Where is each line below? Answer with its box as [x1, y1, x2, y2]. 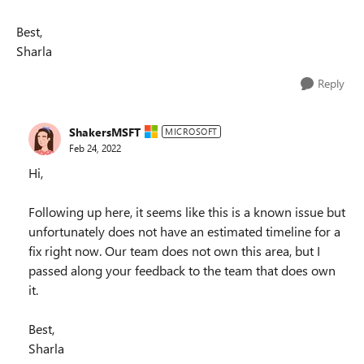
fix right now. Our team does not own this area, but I [28, 242, 320, 259]
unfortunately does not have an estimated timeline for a [28, 223, 340, 240]
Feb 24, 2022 [69, 141, 121, 154]
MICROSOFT [165, 125, 218, 137]
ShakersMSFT [69, 123, 141, 140]
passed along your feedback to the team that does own [28, 262, 336, 279]
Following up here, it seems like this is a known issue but [28, 203, 345, 220]
